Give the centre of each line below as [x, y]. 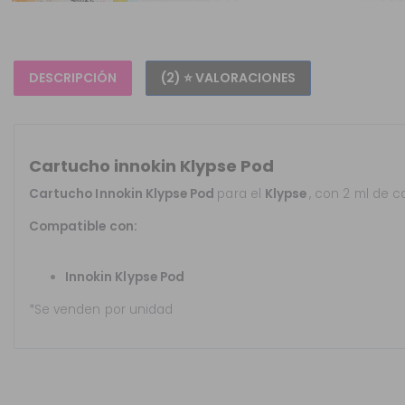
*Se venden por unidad [101, 310]
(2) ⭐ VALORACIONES [228, 78]
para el [241, 194]
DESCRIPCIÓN [73, 78]
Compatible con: [83, 227]
